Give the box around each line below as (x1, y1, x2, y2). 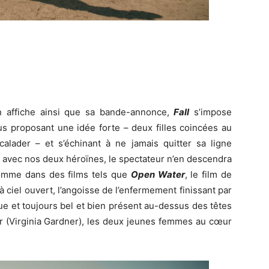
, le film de (184, 169, 232, 180)
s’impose (189, 106, 232, 118)
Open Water (130, 169, 185, 180)
